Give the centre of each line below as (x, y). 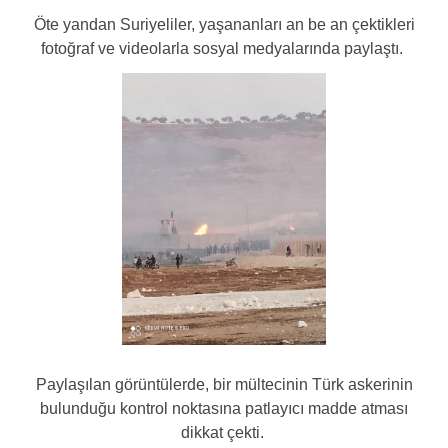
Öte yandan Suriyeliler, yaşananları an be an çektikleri (224, 25)
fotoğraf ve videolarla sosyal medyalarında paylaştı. (224, 49)
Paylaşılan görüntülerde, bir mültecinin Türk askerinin (224, 384)
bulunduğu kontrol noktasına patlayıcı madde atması (224, 408)
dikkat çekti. (224, 432)
